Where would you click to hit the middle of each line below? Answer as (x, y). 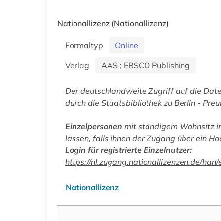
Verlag (79, 65)
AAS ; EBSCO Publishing (146, 65)
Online (127, 45)
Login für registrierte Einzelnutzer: (129, 150)
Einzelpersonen (94, 126)
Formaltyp (86, 45)
